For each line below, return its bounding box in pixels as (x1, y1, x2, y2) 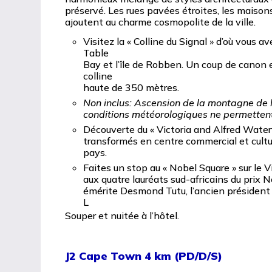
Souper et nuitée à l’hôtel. (65, 209, 180, 222)
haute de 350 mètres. (83, 81, 180, 93)
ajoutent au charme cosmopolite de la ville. (65, 15, 256, 28)
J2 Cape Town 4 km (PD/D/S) (65, 248, 223, 263)
